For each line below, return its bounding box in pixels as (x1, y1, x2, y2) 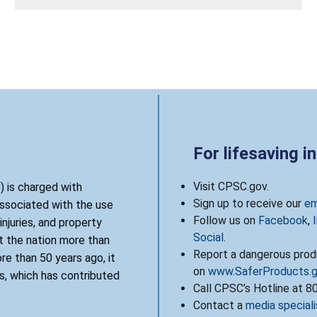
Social (193, 230, 224, 244)
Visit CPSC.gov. (193, 179, 269, 193)
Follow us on (193, 213, 258, 227)
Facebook (258, 213, 308, 227)
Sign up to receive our (193, 196, 304, 210)
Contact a (193, 298, 246, 312)
